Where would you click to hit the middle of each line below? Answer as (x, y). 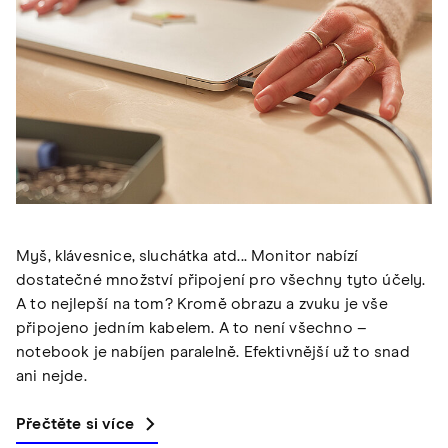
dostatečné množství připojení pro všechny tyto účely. (221, 279)
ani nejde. (51, 375)
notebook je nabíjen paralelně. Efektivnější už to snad (213, 351)
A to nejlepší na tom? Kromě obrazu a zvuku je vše (202, 303)
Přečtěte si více (75, 423)
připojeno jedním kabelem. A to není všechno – (192, 327)
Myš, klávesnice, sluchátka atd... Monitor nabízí (187, 255)
